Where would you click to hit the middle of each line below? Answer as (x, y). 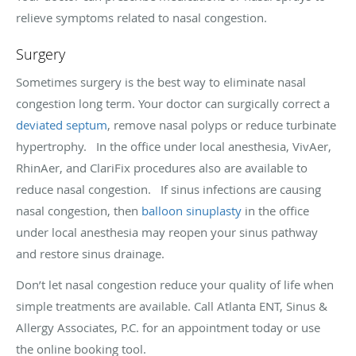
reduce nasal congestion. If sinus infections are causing (168, 189)
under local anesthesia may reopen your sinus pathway (167, 232)
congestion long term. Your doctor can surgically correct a (173, 103)
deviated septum (62, 125)
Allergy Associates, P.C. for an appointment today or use (168, 327)
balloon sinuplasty (192, 211)
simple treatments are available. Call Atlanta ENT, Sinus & (172, 306)
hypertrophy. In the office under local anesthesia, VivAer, (174, 146)
